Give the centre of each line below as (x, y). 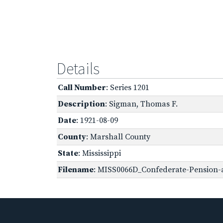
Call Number (82, 87)
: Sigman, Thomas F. (141, 104)
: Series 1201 (128, 87)
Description (81, 104)
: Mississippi (100, 153)
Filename (76, 169)
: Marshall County (118, 137)
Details (78, 68)
